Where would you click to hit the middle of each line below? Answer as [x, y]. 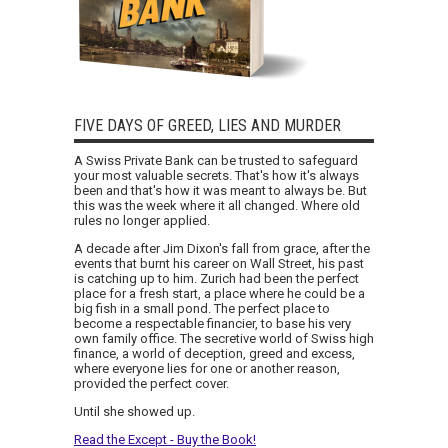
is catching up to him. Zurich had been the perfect [216, 278]
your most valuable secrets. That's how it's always [216, 175]
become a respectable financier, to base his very [212, 323]
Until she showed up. [134, 411]
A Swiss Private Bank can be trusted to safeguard [216, 160]
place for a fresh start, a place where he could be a [219, 293]
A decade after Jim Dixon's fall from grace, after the [222, 248]
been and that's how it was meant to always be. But [220, 190]
